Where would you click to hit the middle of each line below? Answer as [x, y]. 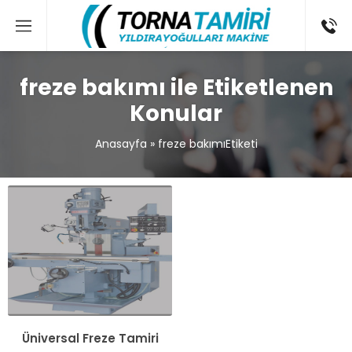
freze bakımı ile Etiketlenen [176, 88]
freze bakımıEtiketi [207, 144]
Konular [176, 114]
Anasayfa [121, 144]
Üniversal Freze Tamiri [90, 338]
